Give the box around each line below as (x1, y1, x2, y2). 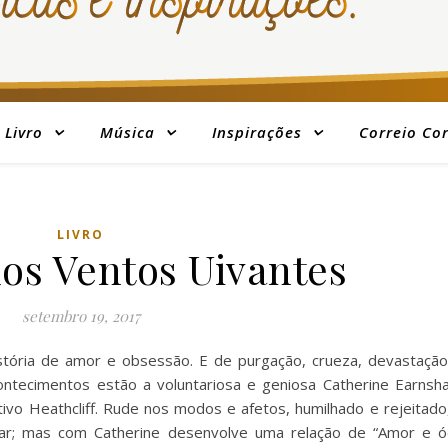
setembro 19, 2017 (21, 306, 140, 326)
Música (99, 122, 155, 142)
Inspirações (211, 122, 302, 142)
